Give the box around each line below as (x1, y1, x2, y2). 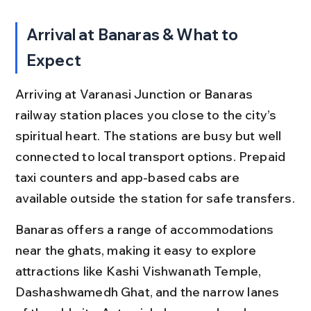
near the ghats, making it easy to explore (15, 242, 260, 258)
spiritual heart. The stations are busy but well (15, 127, 285, 144)
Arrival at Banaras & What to (26, 24, 242, 44)
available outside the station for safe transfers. (15, 190, 295, 206)
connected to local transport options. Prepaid (15, 148, 289, 165)
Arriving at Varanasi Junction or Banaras (15, 85, 256, 102)
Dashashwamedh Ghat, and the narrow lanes (15, 283, 283, 300)
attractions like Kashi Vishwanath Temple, (15, 262, 264, 279)
